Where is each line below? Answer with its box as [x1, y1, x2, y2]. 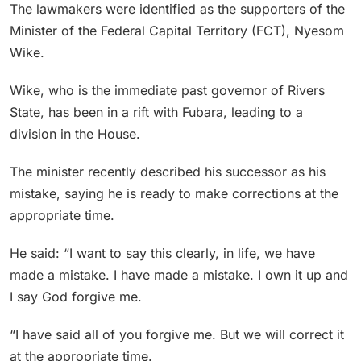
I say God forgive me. [10, 288, 142, 305]
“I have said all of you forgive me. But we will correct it [10, 326, 344, 342]
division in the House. [10, 125, 140, 142]
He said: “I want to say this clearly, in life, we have [10, 244, 315, 261]
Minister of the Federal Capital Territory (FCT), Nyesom [10, 22, 344, 39]
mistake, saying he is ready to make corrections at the [10, 185, 338, 201]
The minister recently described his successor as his [10, 163, 326, 180]
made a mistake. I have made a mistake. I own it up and [10, 266, 348, 283]
